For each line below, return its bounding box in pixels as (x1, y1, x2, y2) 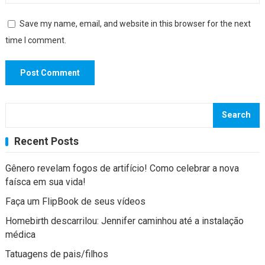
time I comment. (5, 35, 66, 45)
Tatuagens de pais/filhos (5, 248, 108, 260)
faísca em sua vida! (5, 176, 86, 188)
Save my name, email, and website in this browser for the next (19, 19, 251, 28)
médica (5, 229, 35, 240)
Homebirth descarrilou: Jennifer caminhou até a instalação (5, 215, 244, 227)
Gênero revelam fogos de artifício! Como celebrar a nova (5, 163, 239, 174)
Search (222, 110, 251, 120)
